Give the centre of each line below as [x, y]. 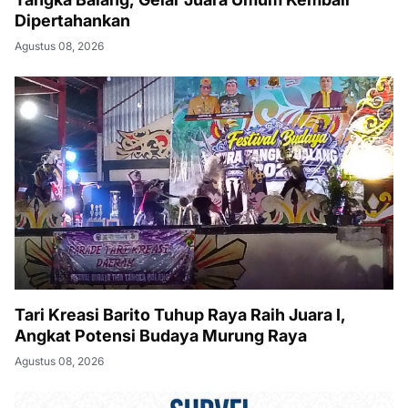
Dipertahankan [72, 20]
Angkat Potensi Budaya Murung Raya [161, 336]
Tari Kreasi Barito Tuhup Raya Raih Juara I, [180, 315]
